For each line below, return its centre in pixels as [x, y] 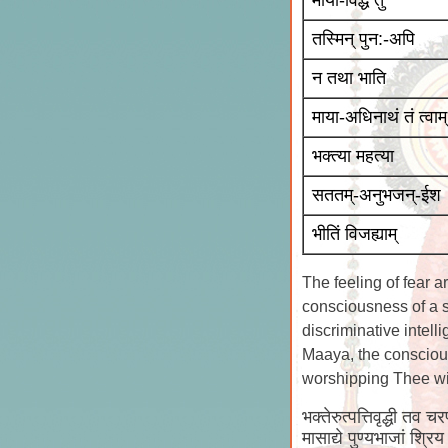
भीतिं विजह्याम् [354, 234]
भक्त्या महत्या [352, 156]
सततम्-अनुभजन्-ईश [376, 195]
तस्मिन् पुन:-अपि [363, 39]
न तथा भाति [348, 78]
